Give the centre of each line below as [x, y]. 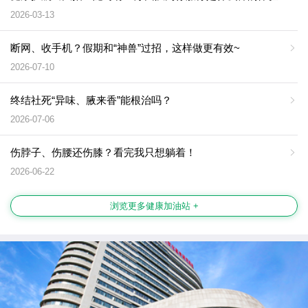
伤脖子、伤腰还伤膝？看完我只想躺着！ [103, 152]
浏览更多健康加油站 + [154, 206]
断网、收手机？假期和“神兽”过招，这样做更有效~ [125, 47]
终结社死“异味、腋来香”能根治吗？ [91, 100]
